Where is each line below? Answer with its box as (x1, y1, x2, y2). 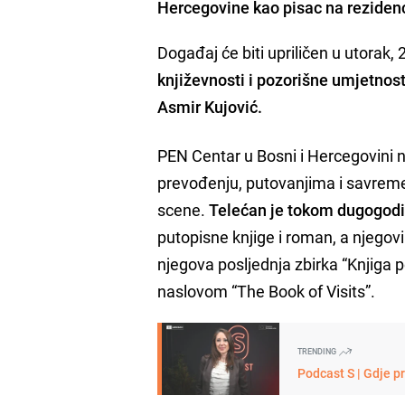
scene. (157, 198, 210, 221)
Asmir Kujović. (157, 95, 263, 118)
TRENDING (297, 344, 339, 357)
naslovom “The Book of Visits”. (157, 279, 376, 302)
